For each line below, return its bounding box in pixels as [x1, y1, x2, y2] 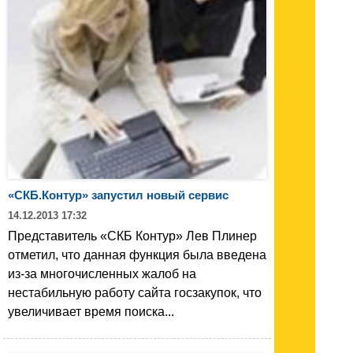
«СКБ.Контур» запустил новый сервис [8, 188, 229, 202]
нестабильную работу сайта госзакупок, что [8, 285, 262, 299]
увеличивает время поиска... [8, 304, 174, 318]
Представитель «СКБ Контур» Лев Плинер [8, 229, 257, 243]
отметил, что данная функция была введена [8, 247, 266, 262]
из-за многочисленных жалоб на [8, 266, 196, 281]
